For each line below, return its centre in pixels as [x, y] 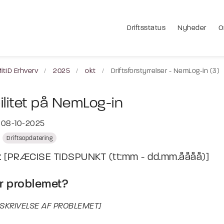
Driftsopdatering [29, 138]
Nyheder [192, 28]
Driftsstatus [146, 28]
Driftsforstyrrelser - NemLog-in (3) [165, 71]
